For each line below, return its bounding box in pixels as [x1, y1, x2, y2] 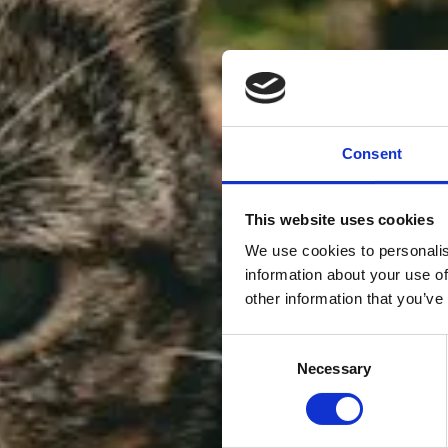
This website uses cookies [244, 210, 434, 228]
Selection [221, 360, 282, 378]
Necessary [297, 360, 371, 378]
